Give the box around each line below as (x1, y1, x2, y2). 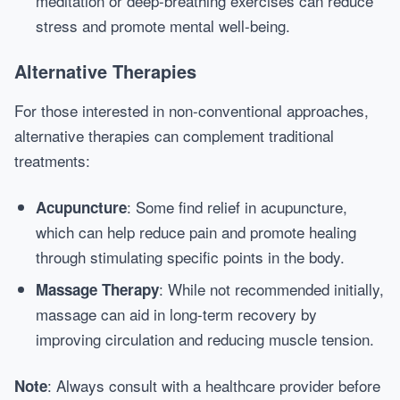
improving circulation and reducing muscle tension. (36, 328, 374, 350)
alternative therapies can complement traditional (14, 124, 334, 146)
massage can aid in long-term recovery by (36, 303, 317, 325)
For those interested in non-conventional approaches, (14, 99, 369, 121)
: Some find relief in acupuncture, (127, 196, 347, 218)
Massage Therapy (36, 279, 159, 300)
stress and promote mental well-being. (36, 14, 290, 37)
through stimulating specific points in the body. (36, 246, 345, 268)
